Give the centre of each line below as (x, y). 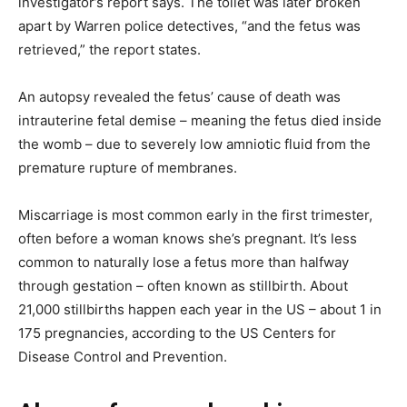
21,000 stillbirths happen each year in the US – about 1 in (200, 309)
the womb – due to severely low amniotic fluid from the (194, 144)
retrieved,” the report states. (109, 49)
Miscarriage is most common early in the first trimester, (195, 214)
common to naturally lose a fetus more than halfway (184, 262)
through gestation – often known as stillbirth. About (183, 285)
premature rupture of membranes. (128, 167)
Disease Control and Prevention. (123, 356)
